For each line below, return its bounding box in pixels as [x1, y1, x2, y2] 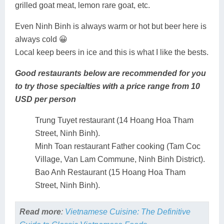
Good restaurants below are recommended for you [15, 68, 206, 77]
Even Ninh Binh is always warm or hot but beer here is [15, 21, 206, 30]
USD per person [15, 94, 76, 103]
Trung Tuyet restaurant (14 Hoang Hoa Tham [35, 115, 193, 124]
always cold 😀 [15, 34, 67, 43]
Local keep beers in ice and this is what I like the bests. [15, 47, 208, 56]
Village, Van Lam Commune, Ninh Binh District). [35, 154, 205, 163]
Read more [19, 207, 61, 216]
